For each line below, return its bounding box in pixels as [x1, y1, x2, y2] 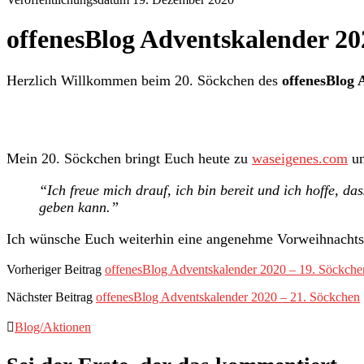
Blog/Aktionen [15, 319, 91, 334]
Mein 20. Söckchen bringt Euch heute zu [6, 149, 252, 167]
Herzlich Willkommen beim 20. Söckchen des [6, 71, 282, 89]
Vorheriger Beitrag [6, 262, 102, 276]
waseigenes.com [252, 149, 348, 167]
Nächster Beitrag [6, 289, 93, 304]
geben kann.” [39, 198, 119, 215]
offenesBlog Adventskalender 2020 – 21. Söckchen [96, 289, 360, 304]
